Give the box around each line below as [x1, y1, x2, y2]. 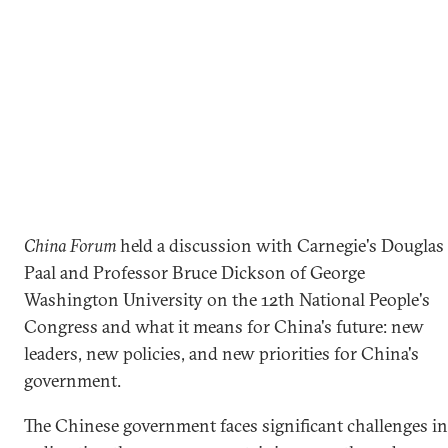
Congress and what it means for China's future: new [24, 314, 424, 338]
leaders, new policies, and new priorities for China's [24, 341, 419, 365]
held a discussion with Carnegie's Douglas [116, 233, 444, 257]
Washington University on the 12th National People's [24, 287, 430, 311]
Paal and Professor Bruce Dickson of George [24, 260, 365, 284]
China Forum [24, 233, 116, 257]
